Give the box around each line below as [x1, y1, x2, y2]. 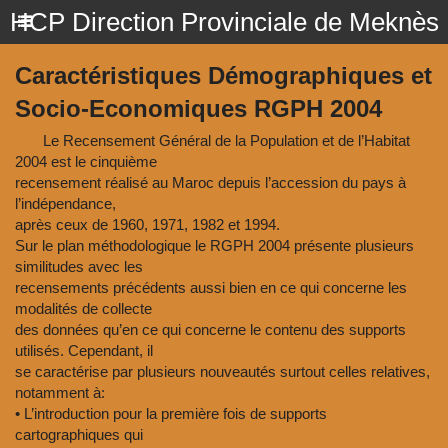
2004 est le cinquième [15, 153, 157, 170]
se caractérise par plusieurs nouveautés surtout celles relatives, [15, 363, 430, 380]
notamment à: [15, 384, 105, 401]
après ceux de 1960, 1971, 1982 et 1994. [15, 216, 280, 233]
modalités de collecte [15, 300, 152, 317]
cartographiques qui [15, 426, 143, 443]
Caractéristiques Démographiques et [15, 62, 432, 89]
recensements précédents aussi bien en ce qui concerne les [15, 279, 407, 296]
